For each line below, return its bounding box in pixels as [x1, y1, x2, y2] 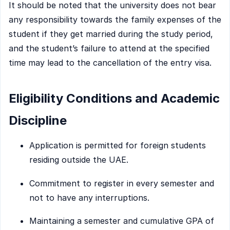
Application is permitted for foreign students [29, 140, 206, 151]
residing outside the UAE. [29, 155, 128, 165]
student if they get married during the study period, [9, 29, 213, 40]
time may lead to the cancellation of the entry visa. [9, 57, 212, 68]
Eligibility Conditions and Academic [9, 91, 220, 106]
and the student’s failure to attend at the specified [9, 43, 209, 54]
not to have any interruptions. [29, 192, 149, 203]
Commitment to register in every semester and [29, 178, 214, 188]
